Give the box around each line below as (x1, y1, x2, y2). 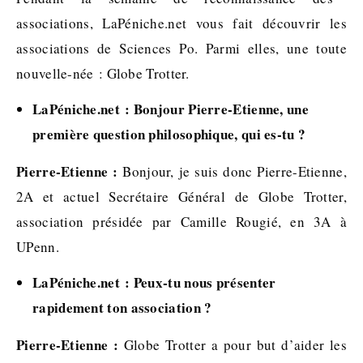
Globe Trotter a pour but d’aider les (118, 335, 347, 354)
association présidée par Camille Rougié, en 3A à (16, 212, 347, 231)
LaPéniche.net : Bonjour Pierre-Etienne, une (32, 99, 309, 119)
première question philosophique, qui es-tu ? (32, 124, 306, 144)
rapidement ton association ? (32, 297, 212, 318)
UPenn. (16, 237, 59, 256)
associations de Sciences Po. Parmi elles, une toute (16, 39, 347, 58)
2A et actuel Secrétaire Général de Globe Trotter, (16, 187, 347, 206)
